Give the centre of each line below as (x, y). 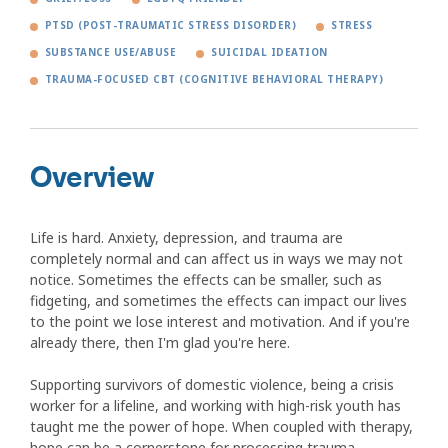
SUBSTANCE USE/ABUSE (111, 53)
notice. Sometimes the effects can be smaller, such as (206, 280)
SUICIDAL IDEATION (269, 53)
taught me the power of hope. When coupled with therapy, (221, 427)
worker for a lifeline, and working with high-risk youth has (215, 406)
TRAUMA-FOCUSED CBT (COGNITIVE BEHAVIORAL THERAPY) (214, 80)
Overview (92, 178)
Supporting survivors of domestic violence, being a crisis (212, 385)
